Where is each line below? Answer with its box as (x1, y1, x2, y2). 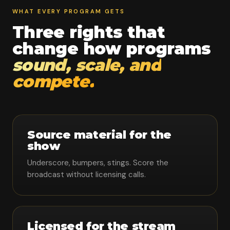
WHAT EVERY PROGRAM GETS (12, 8, 125, 15)
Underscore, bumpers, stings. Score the (27, 158, 168, 168)
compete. (12, 71, 94, 91)
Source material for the (27, 128, 171, 142)
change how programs (12, 39, 211, 59)
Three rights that (12, 22, 165, 42)
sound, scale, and (12, 55, 162, 75)
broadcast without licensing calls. (27, 169, 146, 180)
